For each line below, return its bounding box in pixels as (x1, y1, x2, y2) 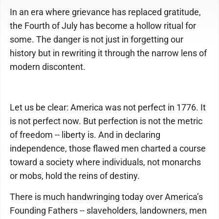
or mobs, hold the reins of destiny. (10, 171, 140, 181)
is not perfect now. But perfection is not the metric (10, 116, 202, 126)
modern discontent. (10, 62, 86, 72)
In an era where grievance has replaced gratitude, (10, 7, 201, 17)
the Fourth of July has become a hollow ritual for (10, 21, 196, 31)
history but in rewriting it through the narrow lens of (10, 48, 207, 58)
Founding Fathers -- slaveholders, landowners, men (10, 205, 207, 216)
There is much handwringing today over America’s (10, 192, 203, 202)
